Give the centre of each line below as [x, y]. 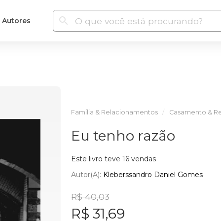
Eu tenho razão [123, 136]
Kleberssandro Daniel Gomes [153, 174]
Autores [16, 20]
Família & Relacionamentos [114, 112]
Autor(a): [87, 174]
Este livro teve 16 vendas [113, 159]
